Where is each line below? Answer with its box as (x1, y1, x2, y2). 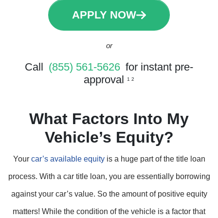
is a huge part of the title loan (104, 155, 205, 163)
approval (84, 73, 127, 86)
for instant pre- (123, 61, 193, 73)
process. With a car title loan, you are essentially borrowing (8, 172, 210, 181)
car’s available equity (31, 155, 105, 163)
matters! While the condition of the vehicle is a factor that (13, 207, 205, 216)
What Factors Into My (29, 110, 189, 127)
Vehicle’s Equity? (44, 128, 174, 146)
